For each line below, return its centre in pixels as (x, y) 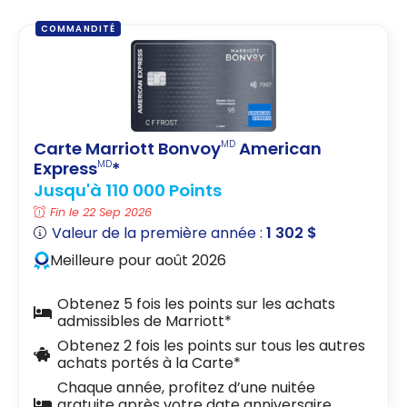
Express (65, 168)
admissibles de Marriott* (144, 321)
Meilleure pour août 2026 (139, 261)
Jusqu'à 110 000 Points (128, 191)
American (278, 148)
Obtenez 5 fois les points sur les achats (196, 303)
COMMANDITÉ (78, 29)
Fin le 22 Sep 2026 (101, 213)
